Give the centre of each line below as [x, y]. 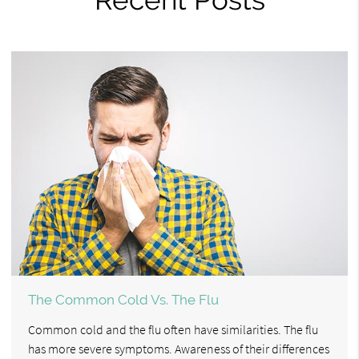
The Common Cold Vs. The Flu [123, 299]
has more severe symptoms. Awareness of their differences [179, 348]
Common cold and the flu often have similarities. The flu [173, 329]
